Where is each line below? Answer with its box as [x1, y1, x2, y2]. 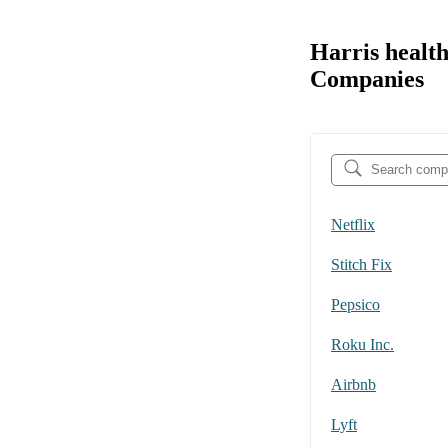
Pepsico [331, 295, 380, 313]
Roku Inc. [331, 335, 394, 353]
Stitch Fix [331, 255, 392, 273]
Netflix [331, 215, 375, 233]
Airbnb [331, 375, 376, 393]
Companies [310, 66, 424, 93]
